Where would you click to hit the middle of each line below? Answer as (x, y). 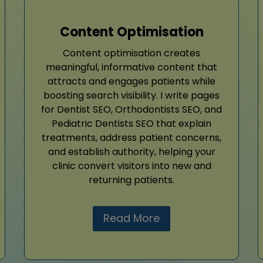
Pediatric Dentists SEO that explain (131, 124)
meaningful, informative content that (131, 68)
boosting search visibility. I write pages (131, 96)
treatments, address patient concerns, (131, 138)
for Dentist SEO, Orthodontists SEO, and (131, 110)
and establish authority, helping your (131, 152)
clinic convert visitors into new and (131, 166)
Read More (131, 218)
